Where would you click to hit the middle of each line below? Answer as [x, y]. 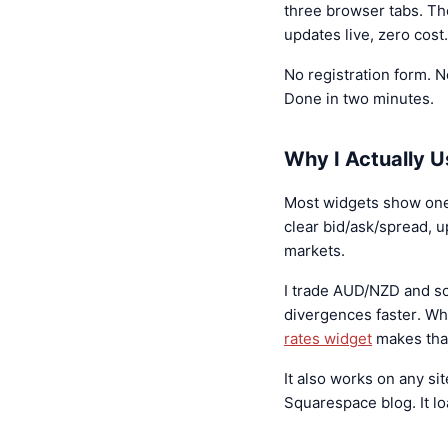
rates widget [328, 339]
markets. [314, 251]
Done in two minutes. [359, 99]
